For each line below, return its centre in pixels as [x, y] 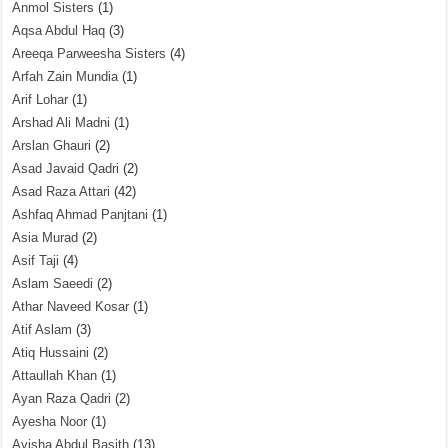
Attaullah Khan [55, 375]
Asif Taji [36, 260]
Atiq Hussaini [51, 352]
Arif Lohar [40, 99]
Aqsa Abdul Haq [59, 30]
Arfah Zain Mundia [65, 76]
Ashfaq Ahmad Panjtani [80, 214]
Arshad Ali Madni [61, 122]
